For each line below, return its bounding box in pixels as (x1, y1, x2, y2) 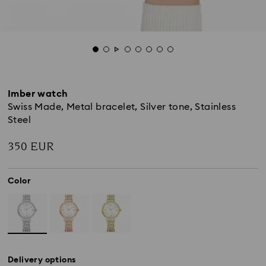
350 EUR (8, 138, 54, 155)
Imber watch (8, 89, 68, 99)
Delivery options (8, 256, 76, 265)
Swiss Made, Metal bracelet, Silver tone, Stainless (8, 102, 236, 112)
